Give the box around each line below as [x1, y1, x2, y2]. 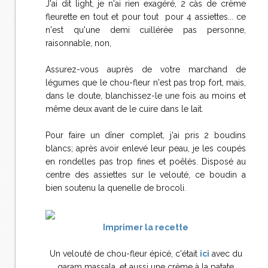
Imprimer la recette [103, 223, 188, 232]
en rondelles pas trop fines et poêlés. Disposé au [45, 157, 246, 166]
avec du [209, 249, 242, 258]
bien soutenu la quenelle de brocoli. [45, 183, 186, 193]
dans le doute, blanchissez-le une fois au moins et [45, 91, 246, 100]
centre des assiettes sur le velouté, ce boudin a [45, 170, 246, 179]
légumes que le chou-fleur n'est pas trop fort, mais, [45, 78, 246, 87]
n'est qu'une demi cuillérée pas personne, [45, 25, 246, 35]
